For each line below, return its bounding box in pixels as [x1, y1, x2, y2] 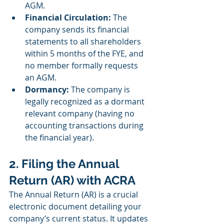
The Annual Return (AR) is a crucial [9, 189, 140, 200]
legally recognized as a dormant [25, 96, 146, 107]
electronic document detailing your [9, 201, 143, 212]
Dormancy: [25, 84, 69, 95]
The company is [69, 84, 132, 95]
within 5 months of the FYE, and [25, 48, 145, 59]
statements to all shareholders [25, 36, 143, 47]
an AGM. [25, 72, 56, 83]
